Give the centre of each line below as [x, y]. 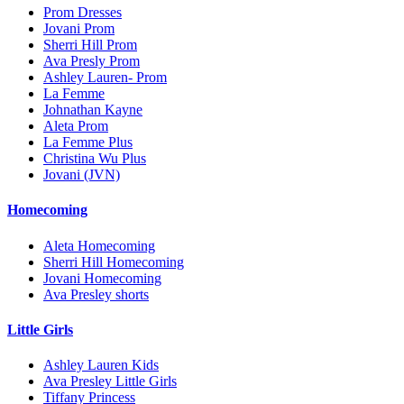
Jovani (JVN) [82, 175]
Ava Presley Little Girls [110, 381]
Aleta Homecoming [99, 245]
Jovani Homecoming [102, 278]
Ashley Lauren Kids [101, 365]
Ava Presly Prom [92, 61]
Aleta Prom [76, 126]
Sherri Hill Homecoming [114, 262]
